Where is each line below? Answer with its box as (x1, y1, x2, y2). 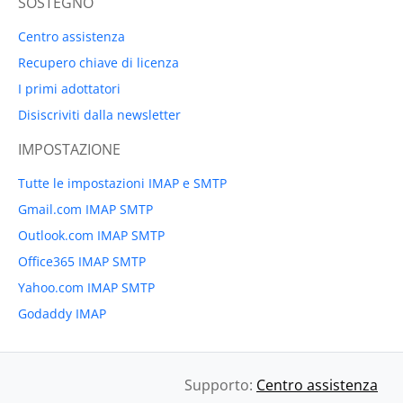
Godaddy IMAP (18, 304, 106, 322)
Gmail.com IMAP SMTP (18, 200, 153, 218)
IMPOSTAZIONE (18, 139, 121, 159)
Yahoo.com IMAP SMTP (18, 278, 155, 296)
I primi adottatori (18, 79, 121, 97)
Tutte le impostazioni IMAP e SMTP (18, 174, 227, 192)
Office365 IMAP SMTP (18, 252, 146, 270)
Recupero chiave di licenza (18, 53, 179, 71)
